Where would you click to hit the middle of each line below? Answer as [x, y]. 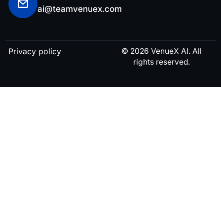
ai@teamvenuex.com [80, 9]
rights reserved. [162, 62]
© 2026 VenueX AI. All [162, 51]
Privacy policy [35, 51]
